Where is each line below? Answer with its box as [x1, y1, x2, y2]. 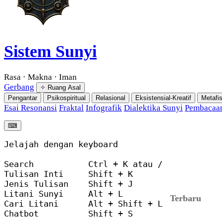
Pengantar [8, 94, 37, 102]
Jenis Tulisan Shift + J [4, 178, 133, 189]
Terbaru [170, 193, 201, 204]
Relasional [96, 94, 125, 102]
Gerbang [4, 82, 34, 92]
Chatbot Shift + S [4, 208, 133, 219]
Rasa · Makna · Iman [4, 72, 77, 82]
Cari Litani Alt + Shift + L [4, 198, 163, 209]
